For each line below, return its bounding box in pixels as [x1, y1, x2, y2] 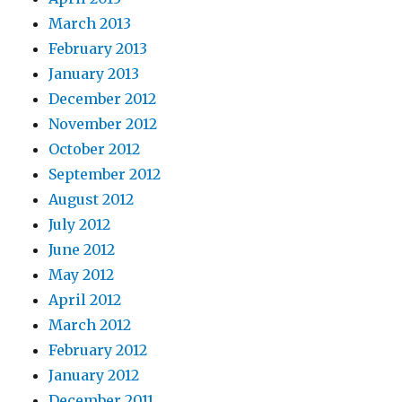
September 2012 [48, 164, 162, 183]
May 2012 [48, 265, 115, 284]
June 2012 [48, 240, 116, 258]
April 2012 [48, 290, 122, 309]
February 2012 [48, 340, 148, 359]
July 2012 [48, 214, 111, 233]
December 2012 [48, 89, 157, 108]
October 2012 [48, 139, 141, 158]
